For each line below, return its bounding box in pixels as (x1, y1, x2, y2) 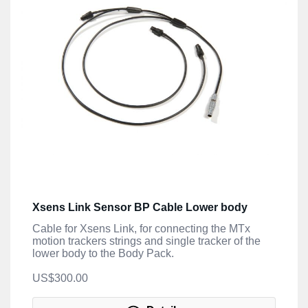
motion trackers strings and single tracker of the (32, 235, 261, 247)
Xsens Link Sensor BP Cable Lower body (32, 201, 247, 214)
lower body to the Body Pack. (32, 247, 174, 260)
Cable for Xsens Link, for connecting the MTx (32, 223, 250, 235)
